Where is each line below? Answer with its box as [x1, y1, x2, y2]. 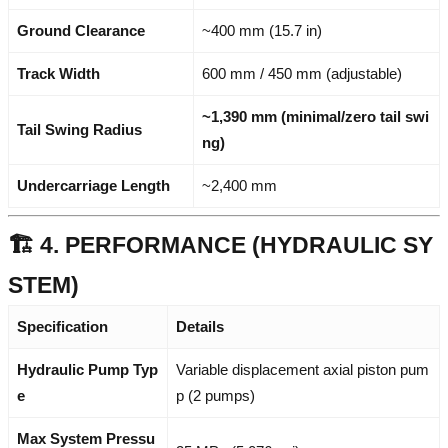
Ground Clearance [17, 21, 145, 39]
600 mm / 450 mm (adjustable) [202, 64, 402, 82]
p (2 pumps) [176, 386, 255, 404]
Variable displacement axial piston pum [176, 360, 429, 378]
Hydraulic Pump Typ [17, 360, 158, 378]
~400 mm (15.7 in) [202, 21, 322, 39]
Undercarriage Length [17, 176, 170, 194]
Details [176, 317, 224, 335]
